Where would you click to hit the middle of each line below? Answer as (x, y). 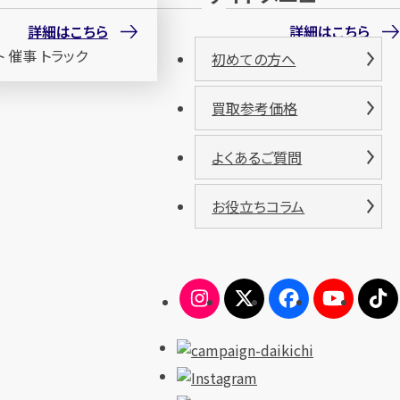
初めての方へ (254, 58)
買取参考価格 (255, 108)
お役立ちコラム (258, 206)
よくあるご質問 (257, 157)
